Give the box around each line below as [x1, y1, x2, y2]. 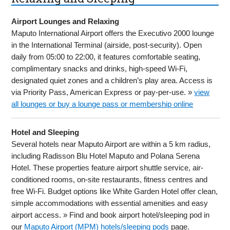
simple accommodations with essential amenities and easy [11, 198, 208, 207]
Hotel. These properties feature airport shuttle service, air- [11, 163, 204, 172]
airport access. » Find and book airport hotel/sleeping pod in [11, 210, 210, 219]
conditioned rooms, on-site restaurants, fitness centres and [11, 175, 208, 184]
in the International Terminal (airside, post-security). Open [11, 40, 202, 49]
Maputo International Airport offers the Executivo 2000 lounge [11, 28, 215, 37]
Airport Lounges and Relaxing [11, 16, 120, 26]
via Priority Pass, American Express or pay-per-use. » [11, 87, 195, 97]
